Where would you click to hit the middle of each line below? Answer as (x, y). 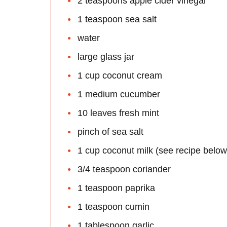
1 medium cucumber (119, 94)
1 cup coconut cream (120, 75)
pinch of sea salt (110, 131)
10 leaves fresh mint (118, 113)
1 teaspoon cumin (113, 206)
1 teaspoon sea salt (117, 19)
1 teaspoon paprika (116, 188)
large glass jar (106, 56)
